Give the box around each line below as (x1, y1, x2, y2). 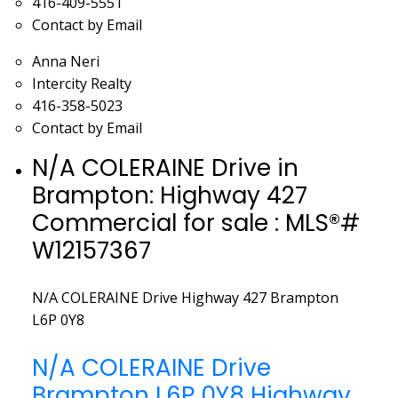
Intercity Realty (31, 73, 131, 93)
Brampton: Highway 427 (31, 178, 307, 211)
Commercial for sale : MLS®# (31, 205, 360, 239)
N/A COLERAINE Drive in (31, 150, 298, 184)
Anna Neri (31, 51, 99, 71)
